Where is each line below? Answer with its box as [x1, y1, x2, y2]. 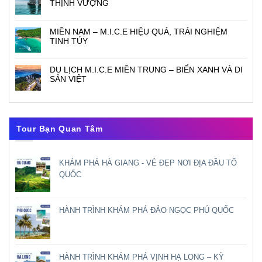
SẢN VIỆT [50, 74, 87, 84]
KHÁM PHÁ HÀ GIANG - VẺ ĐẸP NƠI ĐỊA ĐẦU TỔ [59, 158, 237, 168]
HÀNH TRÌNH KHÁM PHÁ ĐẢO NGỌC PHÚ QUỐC [59, 206, 234, 215]
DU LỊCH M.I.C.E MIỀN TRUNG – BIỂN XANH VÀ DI [50, 64, 243, 74]
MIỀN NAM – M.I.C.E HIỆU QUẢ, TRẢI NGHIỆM [50, 26, 227, 36]
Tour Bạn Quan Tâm [16, 123, 103, 133]
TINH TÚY [50, 36, 88, 46]
